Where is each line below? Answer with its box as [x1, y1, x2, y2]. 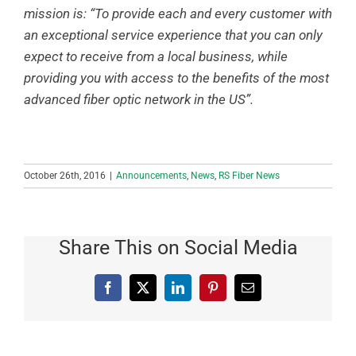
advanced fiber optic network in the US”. [24, 91, 253, 107]
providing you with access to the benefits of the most [24, 70, 329, 86]
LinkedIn [176, 286, 223, 299]
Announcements [116, 170, 187, 181]
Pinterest [211, 286, 255, 299]
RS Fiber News [219, 170, 280, 181]
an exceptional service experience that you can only [24, 27, 323, 43]
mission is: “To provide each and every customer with [24, 6, 332, 21]
